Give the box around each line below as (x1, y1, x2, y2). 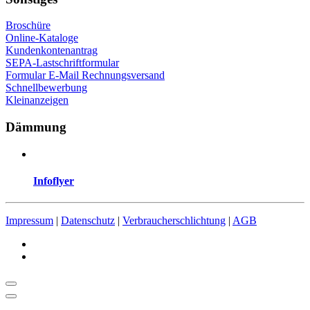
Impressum (6, 215, 53, 227)
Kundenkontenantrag (6, 44, 98, 57)
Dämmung (6, 120, 66, 134)
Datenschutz (61, 215, 115, 227)
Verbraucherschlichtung (122, 215, 226, 227)
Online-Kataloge (6, 32, 78, 44)
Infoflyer (33, 174, 74, 187)
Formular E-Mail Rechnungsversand (6, 69, 165, 82)
